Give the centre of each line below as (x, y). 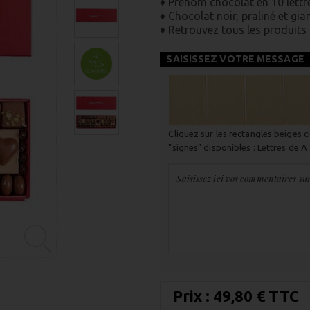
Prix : (193, 296)
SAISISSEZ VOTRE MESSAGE (235, 59)
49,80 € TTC (256, 296)
